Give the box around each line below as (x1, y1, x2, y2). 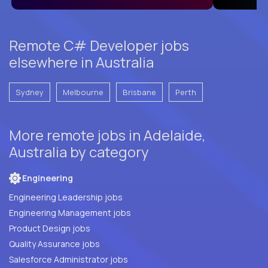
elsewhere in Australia (9, 51, 154, 72)
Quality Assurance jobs (82, 237, 100, 249)
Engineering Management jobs (9, 206, 131, 218)
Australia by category (9, 141, 149, 162)
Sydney (16, 86, 44, 98)
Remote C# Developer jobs (9, 35, 189, 55)
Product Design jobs (9, 222, 90, 234)
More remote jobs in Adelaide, (9, 124, 206, 145)
